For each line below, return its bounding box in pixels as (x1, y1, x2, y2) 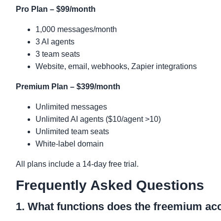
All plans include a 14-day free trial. (16, 159, 139, 168)
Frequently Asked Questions (16, 177, 204, 193)
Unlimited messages (36, 102, 107, 111)
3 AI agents (36, 37, 74, 46)
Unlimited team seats (36, 127, 109, 136)
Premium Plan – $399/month (16, 82, 120, 91)
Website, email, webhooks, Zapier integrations (36, 62, 197, 71)
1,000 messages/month (36, 25, 117, 34)
